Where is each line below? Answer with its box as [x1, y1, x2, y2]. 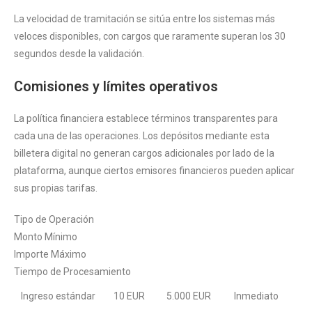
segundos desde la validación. [14, 48, 144, 60]
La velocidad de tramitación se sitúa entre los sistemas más [14, 13, 275, 25]
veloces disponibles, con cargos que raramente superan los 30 [14, 31, 286, 42]
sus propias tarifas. [14, 182, 97, 194]
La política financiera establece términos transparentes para [14, 113, 278, 125]
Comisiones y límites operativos [14, 78, 218, 95]
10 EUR [114, 290, 145, 302]
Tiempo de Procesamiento [14, 266, 131, 278]
